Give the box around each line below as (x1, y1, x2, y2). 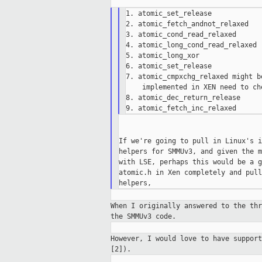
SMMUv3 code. (127, 212, 176, 221)
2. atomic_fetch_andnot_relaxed (126, 20, 249, 29)
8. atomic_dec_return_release (126, 94, 241, 102)
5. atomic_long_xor (126, 51, 200, 60)
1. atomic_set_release (126, 9, 212, 18)
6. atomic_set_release (126, 62, 212, 71)
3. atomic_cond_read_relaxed (126, 30, 237, 39)
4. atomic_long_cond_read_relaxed (126, 41, 257, 50)
